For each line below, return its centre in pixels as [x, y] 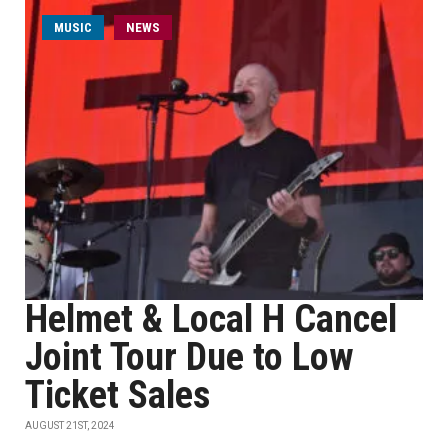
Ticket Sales [117, 395]
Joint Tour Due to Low [189, 357]
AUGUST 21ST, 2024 [70, 425]
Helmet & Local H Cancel [211, 319]
